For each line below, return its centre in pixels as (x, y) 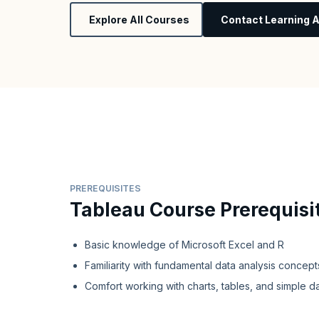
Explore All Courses (139, 19)
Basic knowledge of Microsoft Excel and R (184, 244)
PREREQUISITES (105, 188)
